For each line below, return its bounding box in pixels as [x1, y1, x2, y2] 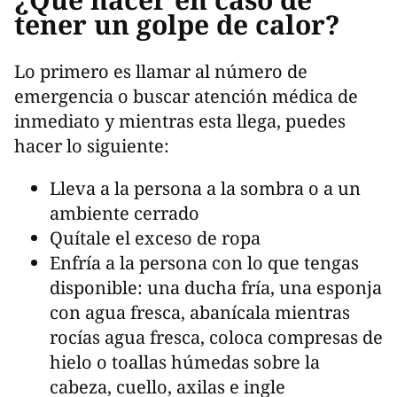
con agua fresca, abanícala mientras [50, 300, 350, 325]
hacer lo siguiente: [14, 134, 174, 159]
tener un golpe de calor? [14, 6, 340, 43]
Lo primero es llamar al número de [14, 59, 307, 84]
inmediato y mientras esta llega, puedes [14, 109, 346, 134]
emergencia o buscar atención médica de [14, 84, 358, 109]
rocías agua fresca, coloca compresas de [50, 325, 383, 350]
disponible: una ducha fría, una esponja [50, 276, 382, 300]
